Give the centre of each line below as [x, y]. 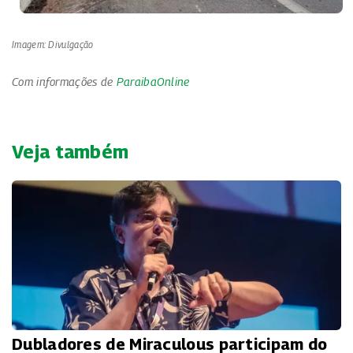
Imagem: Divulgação [53, 44]
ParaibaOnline [153, 81]
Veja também [71, 151]
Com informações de [64, 81]
